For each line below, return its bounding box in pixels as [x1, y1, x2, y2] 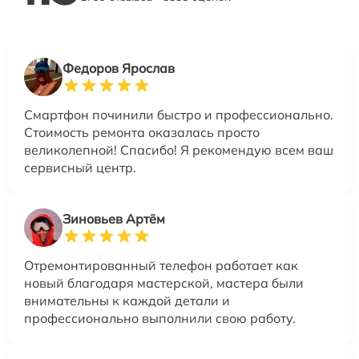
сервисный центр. [24, 159, 136, 176]
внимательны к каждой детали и [24, 292, 230, 309]
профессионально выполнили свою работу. [24, 310, 296, 327]
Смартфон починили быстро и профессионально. [24, 107, 333, 123]
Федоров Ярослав [63, 60, 175, 77]
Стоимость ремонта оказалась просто [24, 124, 260, 141]
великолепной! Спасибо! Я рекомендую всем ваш [24, 142, 333, 159]
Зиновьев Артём [63, 211, 165, 228]
